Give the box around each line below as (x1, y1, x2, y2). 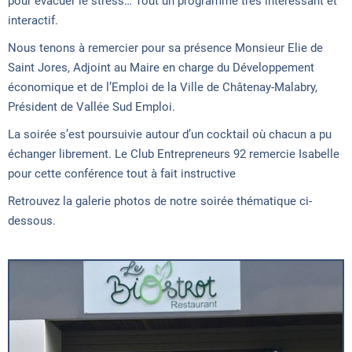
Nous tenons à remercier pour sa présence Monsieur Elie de (8, 40, 323, 55)
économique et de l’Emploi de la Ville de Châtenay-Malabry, (8, 79, 317, 94)
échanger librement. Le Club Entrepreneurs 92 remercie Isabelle (8, 146, 339, 161)
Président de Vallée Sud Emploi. (8, 99, 175, 114)
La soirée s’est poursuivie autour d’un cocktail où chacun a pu (8, 126, 332, 141)
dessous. (8, 213, 56, 228)
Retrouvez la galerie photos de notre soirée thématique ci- (8, 193, 312, 208)
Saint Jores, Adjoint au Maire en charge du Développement (8, 60, 314, 75)
